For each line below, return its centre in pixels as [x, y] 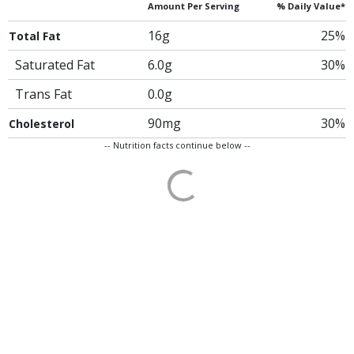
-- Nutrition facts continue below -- [177, 145]
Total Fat [35, 36]
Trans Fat [43, 94]
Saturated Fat [55, 65]
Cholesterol [41, 124]
